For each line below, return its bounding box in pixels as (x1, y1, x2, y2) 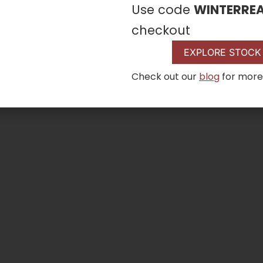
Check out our (131, 70, 199, 83)
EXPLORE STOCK (184, 46, 261, 58)
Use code (131, 1, 194, 18)
